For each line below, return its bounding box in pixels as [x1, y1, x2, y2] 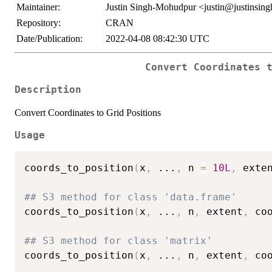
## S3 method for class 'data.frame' [24, 191, 237, 203]
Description [15, 84, 81, 95]
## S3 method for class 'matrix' [24, 235, 212, 247]
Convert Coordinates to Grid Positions [15, 107, 161, 118]
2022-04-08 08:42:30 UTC [106, 33, 209, 44]
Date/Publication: [16, 33, 83, 44]
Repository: [16, 18, 61, 28]
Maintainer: [16, 2, 60, 12]
